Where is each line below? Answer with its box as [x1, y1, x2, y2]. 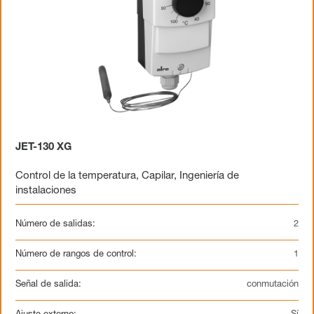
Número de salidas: [15, 220, 95, 229]
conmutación [247, 280, 299, 289]
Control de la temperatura [15, 171, 136, 182]
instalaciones [15, 186, 76, 196]
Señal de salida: [15, 280, 81, 289]
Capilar [142, 171, 174, 182]
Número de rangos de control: [15, 250, 137, 259]
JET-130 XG [15, 142, 71, 153]
